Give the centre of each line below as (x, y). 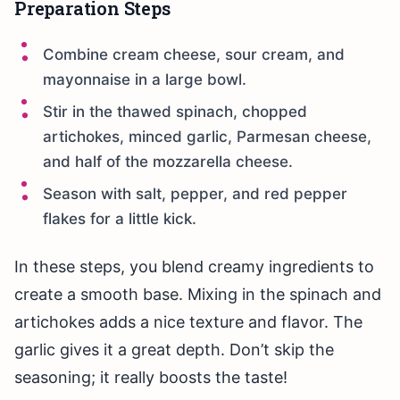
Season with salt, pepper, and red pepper (195, 194)
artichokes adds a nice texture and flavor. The (188, 322)
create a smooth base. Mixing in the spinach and (198, 295)
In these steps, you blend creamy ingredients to (194, 267)
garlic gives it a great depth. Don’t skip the (174, 350)
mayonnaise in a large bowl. (145, 80)
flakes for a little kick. (120, 219)
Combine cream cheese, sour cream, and (194, 55)
